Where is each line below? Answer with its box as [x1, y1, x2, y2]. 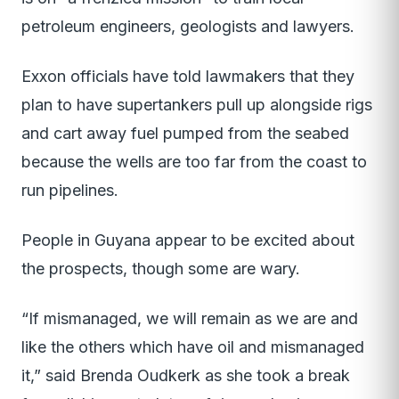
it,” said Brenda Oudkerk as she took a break [21, 366, 350, 386]
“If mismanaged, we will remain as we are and [21, 309, 358, 329]
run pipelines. [21, 181, 118, 200]
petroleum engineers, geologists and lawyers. [21, 17, 354, 37]
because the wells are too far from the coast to [21, 152, 367, 172]
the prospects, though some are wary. [21, 259, 300, 279]
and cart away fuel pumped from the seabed [21, 124, 349, 143]
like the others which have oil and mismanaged [21, 338, 364, 357]
